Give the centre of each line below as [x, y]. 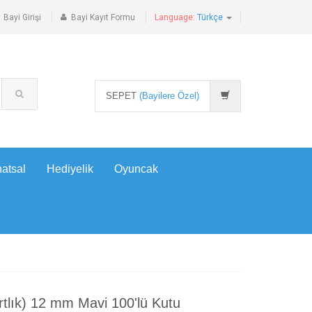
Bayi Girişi [22, 17]
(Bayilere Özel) [169, 96]
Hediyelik [70, 169]
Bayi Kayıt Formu [103, 17]
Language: [176, 17]
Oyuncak [136, 169]
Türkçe [211, 17]
